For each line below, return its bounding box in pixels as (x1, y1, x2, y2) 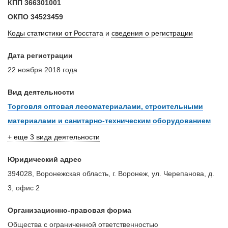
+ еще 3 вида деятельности (8, 132, 100, 141)
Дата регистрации (8, 51, 73, 60)
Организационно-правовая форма (8, 206, 131, 214)
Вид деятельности (8, 88, 74, 96)
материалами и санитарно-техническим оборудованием (8, 116, 211, 125)
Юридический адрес (8, 155, 81, 163)
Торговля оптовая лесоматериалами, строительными (8, 102, 203, 110)
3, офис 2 (8, 183, 40, 192)
